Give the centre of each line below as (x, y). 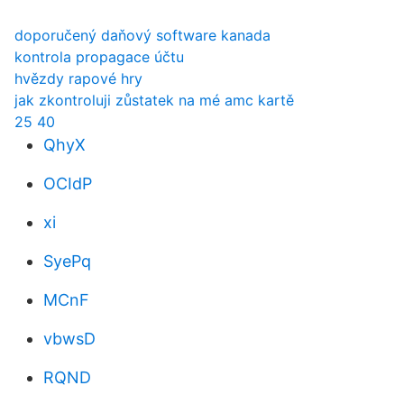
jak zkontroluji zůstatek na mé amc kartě (154, 100)
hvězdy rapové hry (78, 78)
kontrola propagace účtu (99, 57)
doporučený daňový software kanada (142, 35)
